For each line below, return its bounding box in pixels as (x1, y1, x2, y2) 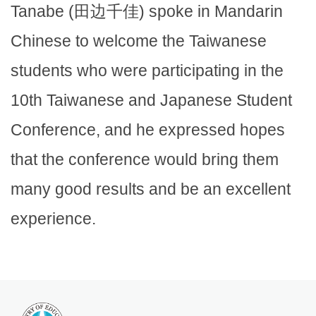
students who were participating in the (11, 61, 284, 80)
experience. (11, 209, 96, 229)
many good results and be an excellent (11, 180, 291, 199)
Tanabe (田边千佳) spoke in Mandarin (11, 2, 283, 21)
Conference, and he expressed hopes (11, 121, 285, 140)
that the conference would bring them (11, 150, 279, 169)
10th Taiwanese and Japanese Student (11, 91, 292, 110)
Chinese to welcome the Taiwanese (11, 32, 267, 51)
